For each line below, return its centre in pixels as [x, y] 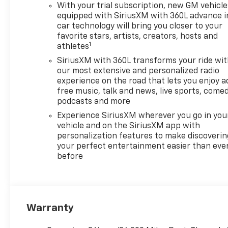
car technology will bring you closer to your [140, 27]
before [70, 157]
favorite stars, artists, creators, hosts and [138, 37]
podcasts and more [94, 102]
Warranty [50, 208]
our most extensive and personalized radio [138, 72]
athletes [73, 47]
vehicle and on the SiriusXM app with [129, 126]
